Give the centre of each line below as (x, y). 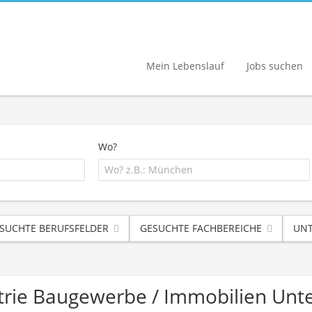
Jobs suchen (275, 65)
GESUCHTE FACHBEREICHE (201, 228)
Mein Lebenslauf (185, 65)
